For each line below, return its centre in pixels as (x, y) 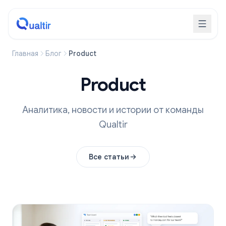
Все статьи (109, 157)
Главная (25, 53)
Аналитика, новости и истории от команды (113, 110)
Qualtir (113, 125)
